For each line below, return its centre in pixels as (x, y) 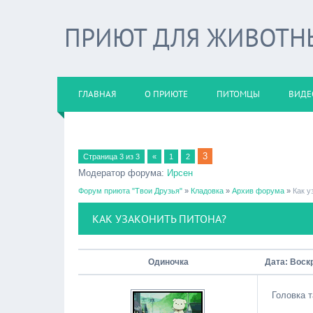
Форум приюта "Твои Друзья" (130, 191)
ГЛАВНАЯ (97, 94)
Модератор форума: (123, 173)
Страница (101, 156)
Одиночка (168, 262)
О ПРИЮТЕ (166, 94)
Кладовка (207, 191)
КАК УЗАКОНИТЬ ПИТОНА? (159, 219)
